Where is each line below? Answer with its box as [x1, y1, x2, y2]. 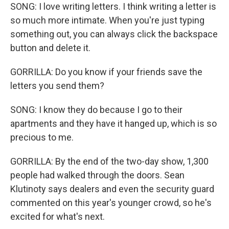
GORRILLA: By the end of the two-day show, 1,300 [10, 156, 209, 167]
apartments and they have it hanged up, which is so [10, 118, 217, 129]
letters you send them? [10, 80, 104, 91]
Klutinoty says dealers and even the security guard [10, 184, 214, 194]
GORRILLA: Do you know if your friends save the [10, 66, 202, 77]
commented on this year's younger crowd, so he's [10, 197, 212, 208]
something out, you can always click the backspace [10, 29, 218, 39]
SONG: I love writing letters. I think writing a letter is [10, 1, 216, 12]
